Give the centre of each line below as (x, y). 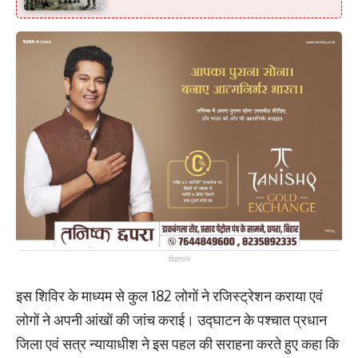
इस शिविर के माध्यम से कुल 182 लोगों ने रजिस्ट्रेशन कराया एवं (169, 295)
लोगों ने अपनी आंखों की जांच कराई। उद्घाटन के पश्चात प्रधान (171, 319)
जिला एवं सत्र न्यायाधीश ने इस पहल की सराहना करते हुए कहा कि (177, 343)
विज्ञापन (179, 259)
